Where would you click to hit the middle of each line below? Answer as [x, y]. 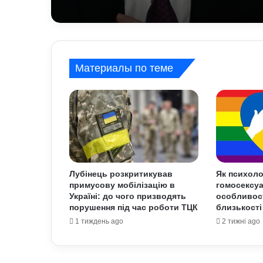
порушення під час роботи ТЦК [134, 208]
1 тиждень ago [99, 222]
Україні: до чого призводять [128, 196]
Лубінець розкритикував [121, 174]
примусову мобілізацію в [122, 185]
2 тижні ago [241, 222]
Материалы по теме [124, 68]
